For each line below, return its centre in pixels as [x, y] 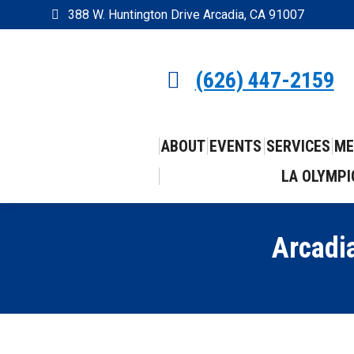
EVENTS [236, 146]
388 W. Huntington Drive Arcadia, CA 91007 [186, 14]
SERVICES [298, 146]
